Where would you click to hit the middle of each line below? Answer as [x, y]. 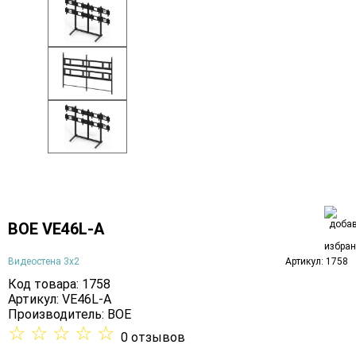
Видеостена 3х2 [44, 261]
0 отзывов [153, 338]
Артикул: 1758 [317, 261]
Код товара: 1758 [59, 284]
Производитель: [58, 315]
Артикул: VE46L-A [60, 300]
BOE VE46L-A [56, 228]
